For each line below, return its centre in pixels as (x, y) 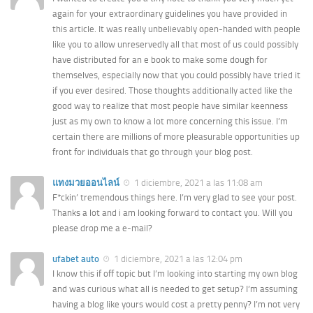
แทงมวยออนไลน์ (86, 182)
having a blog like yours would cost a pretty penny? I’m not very (176, 305)
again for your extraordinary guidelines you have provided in (170, 13)
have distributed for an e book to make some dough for (160, 59)
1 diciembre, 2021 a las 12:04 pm (177, 259)
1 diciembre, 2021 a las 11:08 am (197, 182)
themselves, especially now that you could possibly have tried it (176, 75)
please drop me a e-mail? (102, 228)
